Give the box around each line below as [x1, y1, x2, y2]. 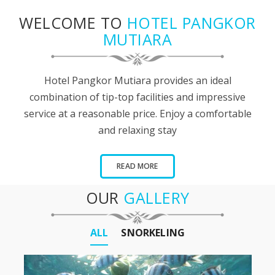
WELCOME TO [19, 12, 128, 33]
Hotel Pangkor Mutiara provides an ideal [44, 74, 231, 87]
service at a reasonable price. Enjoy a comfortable [23, 107, 252, 120]
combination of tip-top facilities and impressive [29, 90, 246, 104]
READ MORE [117, 161, 158, 171]
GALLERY [123, 187, 190, 208]
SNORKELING [121, 226, 185, 239]
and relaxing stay [98, 123, 177, 137]
